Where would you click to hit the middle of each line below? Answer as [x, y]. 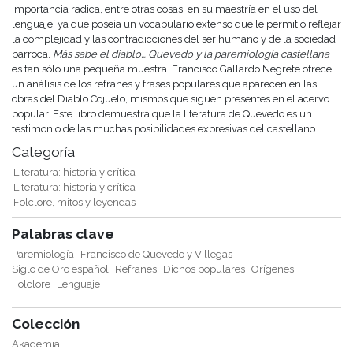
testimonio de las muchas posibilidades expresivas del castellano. [166, 129]
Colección [46, 324]
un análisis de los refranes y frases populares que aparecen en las [164, 84]
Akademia [36, 344]
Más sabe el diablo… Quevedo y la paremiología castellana [191, 54]
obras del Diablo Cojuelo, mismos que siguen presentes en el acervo [171, 99]
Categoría [43, 152]
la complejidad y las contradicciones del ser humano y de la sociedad [174, 39]
